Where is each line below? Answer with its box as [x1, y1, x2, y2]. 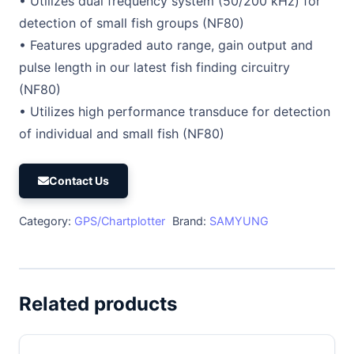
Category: [19, 214, 74, 228]
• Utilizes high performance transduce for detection [19, 104, 330, 120]
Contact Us [49, 174, 109, 188]
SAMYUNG [209, 214, 269, 228]
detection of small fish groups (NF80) [19, 15, 244, 32]
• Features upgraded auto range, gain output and [19, 37, 313, 54]
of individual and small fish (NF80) [19, 126, 224, 142]
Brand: [171, 214, 209, 228]
